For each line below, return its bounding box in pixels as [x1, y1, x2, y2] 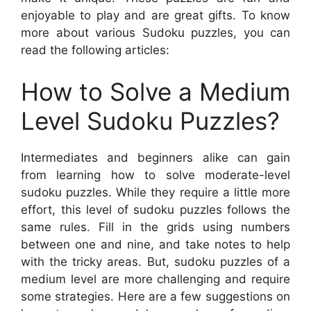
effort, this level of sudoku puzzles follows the [21, 202, 290, 217]
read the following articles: [21, 43, 169, 58]
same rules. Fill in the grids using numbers [21, 219, 290, 234]
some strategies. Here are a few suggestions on [21, 289, 290, 303]
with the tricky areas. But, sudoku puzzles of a [21, 254, 290, 269]
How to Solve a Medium [21, 76, 290, 106]
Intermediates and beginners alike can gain [21, 150, 290, 165]
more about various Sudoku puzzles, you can [21, 26, 290, 40]
